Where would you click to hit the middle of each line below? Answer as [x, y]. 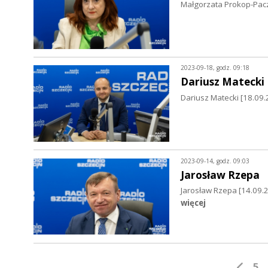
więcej [193, 202]
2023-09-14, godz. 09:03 [215, 161]
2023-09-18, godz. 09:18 [215, 68]
